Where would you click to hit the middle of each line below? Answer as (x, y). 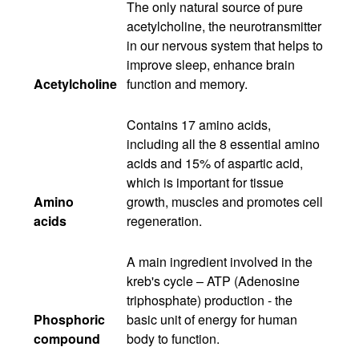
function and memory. (187, 83)
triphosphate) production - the (210, 300)
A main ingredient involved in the (220, 261)
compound (67, 338)
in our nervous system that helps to (225, 45)
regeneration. (164, 220)
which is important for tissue (205, 182)
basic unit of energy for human (212, 319)
